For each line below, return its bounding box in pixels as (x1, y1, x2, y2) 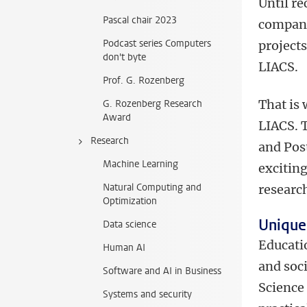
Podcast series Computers (103, 37, 211, 50)
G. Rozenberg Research (103, 97, 202, 110)
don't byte (103, 51, 146, 64)
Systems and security (103, 288, 192, 301)
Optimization (103, 195, 157, 208)
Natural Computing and (103, 181, 201, 194)
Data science (103, 218, 156, 231)
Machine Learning (103, 158, 178, 171)
